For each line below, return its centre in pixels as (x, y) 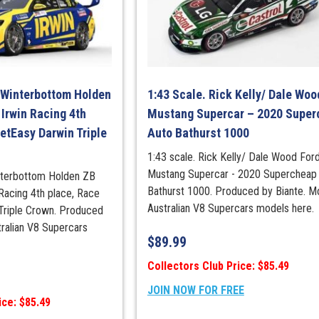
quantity (280, 86)
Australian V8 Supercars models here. (230, 209)
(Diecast (281, 17)
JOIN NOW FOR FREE (195, 291)
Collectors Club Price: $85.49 (218, 266)
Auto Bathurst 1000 (198, 133)
